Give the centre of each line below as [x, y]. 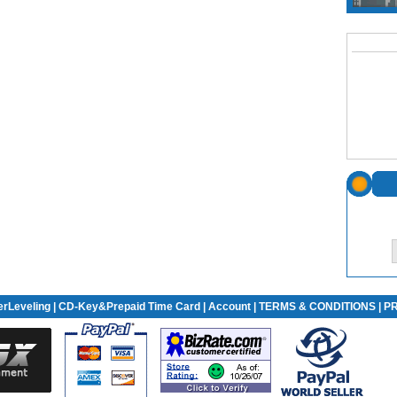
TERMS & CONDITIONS [317, 307]
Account [229, 307]
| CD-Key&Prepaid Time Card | [129, 307]
